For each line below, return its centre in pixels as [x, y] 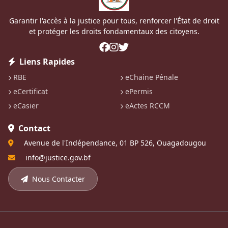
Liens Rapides [47, 62]
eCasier [26, 106]
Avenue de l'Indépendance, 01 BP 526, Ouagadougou [115, 143]
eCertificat [31, 92]
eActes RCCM [148, 106]
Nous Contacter [59, 179]
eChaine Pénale [152, 77]
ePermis [139, 92]
